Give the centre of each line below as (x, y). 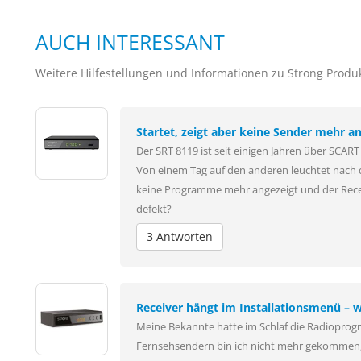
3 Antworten (180, 236)
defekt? (154, 209)
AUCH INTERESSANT (130, 41)
